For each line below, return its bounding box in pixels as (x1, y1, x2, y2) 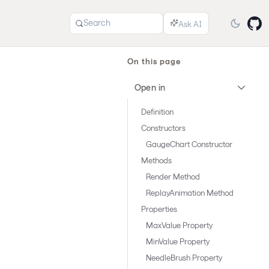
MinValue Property (145, 237, 210, 246)
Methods (141, 156, 172, 165)
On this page (127, 56, 181, 66)
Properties (141, 204, 177, 214)
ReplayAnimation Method (145, 188, 234, 198)
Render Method (145, 172, 200, 181)
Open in (134, 82, 166, 92)
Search (83, 17, 110, 28)
